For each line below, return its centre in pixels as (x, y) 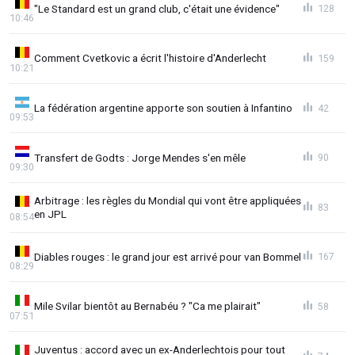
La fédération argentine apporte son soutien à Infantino (163, 108)
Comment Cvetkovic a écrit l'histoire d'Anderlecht (150, 58)
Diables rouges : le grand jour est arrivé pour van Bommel (168, 256)
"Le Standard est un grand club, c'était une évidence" (157, 8)
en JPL (50, 214)
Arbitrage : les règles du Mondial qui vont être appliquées (168, 200)
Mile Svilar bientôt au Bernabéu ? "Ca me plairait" (147, 306)
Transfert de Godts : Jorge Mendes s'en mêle (140, 157)
